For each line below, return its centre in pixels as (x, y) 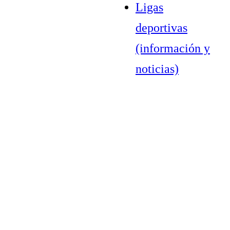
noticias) (157, 69)
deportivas (161, 27)
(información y (173, 48)
